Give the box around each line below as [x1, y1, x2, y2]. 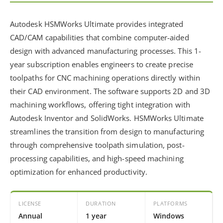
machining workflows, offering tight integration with [10, 99, 190, 110]
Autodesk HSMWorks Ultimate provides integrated [10, 18, 184, 29]
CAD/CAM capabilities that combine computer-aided [10, 32, 189, 42]
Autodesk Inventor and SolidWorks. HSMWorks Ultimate [10, 112, 204, 123]
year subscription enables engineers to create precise [10, 59, 193, 69]
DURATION [86, 199, 116, 207]
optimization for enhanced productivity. [10, 166, 147, 177]
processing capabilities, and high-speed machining [10, 153, 184, 163]
